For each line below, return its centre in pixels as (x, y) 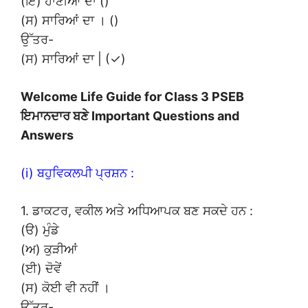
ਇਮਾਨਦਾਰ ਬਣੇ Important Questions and (130, 115)
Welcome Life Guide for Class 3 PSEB (132, 96)
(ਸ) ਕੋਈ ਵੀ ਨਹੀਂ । (65, 287)
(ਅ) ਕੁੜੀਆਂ (49, 249)
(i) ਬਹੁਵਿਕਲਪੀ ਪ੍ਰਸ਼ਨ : (77, 173)
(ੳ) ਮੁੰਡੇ (40, 230)
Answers (47, 135)
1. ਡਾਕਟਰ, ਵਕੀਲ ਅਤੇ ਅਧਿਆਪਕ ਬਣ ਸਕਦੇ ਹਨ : (137, 210)
